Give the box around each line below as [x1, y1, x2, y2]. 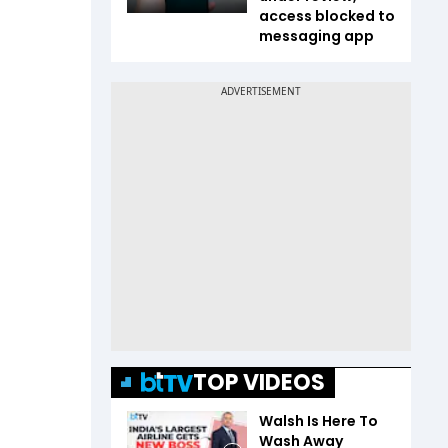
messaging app [259, 25, 374, 46]
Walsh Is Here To [259, 410, 378, 431]
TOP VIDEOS [193, 366, 325, 398]
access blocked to [259, 5, 395, 26]
